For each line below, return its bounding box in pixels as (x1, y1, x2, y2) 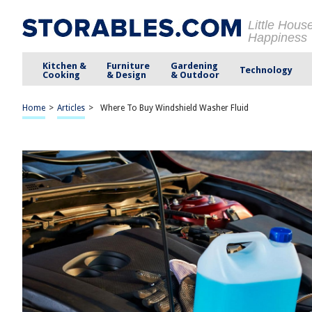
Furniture (107, 60, 150, 71)
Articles (57, 103, 85, 113)
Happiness (248, 31, 307, 45)
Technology (239, 65, 292, 75)
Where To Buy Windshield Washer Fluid (100, 103, 249, 113)
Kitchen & (42, 60, 87, 71)
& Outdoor (170, 69, 219, 80)
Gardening (170, 60, 218, 71)
